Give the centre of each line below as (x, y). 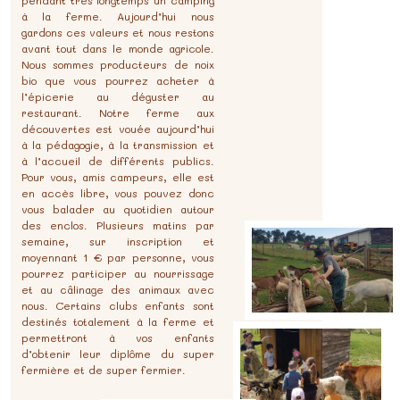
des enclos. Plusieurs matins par (117, 225)
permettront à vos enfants (117, 338)
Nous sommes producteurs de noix (117, 65)
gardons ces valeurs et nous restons (117, 33)
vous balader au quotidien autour (117, 209)
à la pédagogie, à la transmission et (117, 145)
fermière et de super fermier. (103, 370)
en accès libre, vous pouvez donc (117, 193)
